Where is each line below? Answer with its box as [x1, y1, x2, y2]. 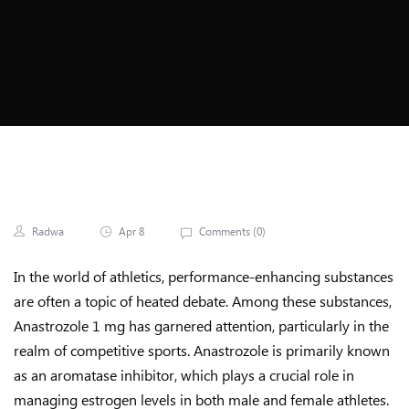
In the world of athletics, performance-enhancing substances [14, 267, 393, 286]
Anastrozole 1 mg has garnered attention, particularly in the [14, 316, 389, 335]
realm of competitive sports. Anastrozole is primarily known [14, 341, 390, 360]
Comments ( [196, 225, 257, 238]
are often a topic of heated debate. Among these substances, [14, 291, 392, 310]
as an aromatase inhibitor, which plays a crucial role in [14, 365, 354, 384]
